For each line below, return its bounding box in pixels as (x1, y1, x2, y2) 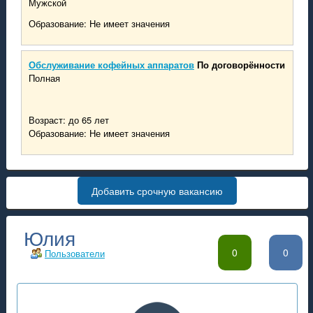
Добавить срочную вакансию (91, 184, 223, 198)
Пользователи (44, 247, 105, 260)
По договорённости (196, 58, 285, 71)
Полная (28, 71, 60, 85)
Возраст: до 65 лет (28, 113, 109, 126)
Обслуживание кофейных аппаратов (28, 58, 194, 71)
